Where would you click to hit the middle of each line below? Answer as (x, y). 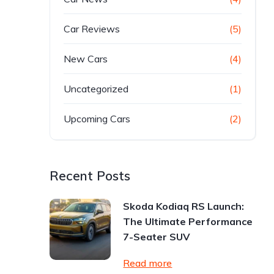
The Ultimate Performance (188, 221)
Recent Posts (90, 176)
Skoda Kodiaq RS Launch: (184, 206)
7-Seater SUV (157, 237)
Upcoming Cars (97, 119)
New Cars (86, 59)
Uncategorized (96, 89)
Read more (148, 263)
